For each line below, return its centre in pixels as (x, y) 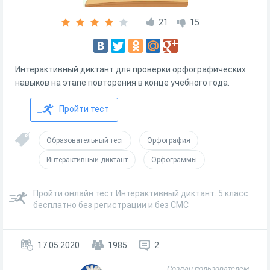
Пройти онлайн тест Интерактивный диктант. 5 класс (141, 193)
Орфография (169, 140)
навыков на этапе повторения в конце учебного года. (122, 83)
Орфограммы (174, 160)
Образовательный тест (85, 140)
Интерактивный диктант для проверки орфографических (130, 69)
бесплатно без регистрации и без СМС (111, 205)
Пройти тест (84, 109)
